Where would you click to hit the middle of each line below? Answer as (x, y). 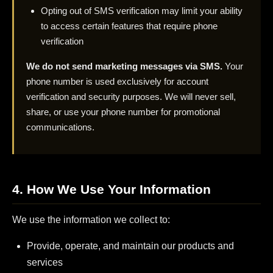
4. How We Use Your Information (112, 189)
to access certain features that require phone (129, 26)
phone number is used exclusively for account (117, 81)
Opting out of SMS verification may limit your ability (142, 10)
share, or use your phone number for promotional (123, 112)
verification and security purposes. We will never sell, (131, 96)
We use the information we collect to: (91, 220)
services (45, 263)
